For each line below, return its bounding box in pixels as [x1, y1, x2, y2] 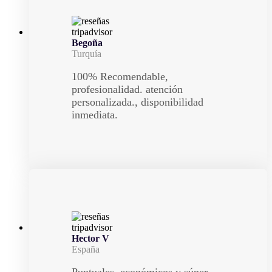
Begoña [72, 38, 103, 48]
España [72, 244, 100, 254]
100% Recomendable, [72, 70, 168, 83]
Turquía [72, 49, 101, 59]
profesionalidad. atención [72, 83, 183, 95]
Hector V [72, 233, 109, 243]
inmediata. [72, 109, 118, 121]
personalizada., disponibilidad [72, 96, 203, 108]
